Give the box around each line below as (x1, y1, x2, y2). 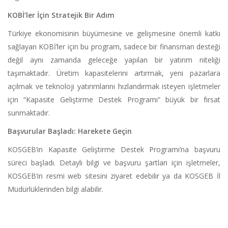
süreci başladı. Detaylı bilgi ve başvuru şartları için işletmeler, (8, 158, 220, 168)
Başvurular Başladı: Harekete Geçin (8, 126, 132, 136)
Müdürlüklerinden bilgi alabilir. (8, 184, 103, 194)
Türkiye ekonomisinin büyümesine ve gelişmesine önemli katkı (8, 28, 220, 39)
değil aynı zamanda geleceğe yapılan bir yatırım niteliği (8, 55, 220, 65)
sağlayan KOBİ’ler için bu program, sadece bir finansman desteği (8, 42, 220, 52)
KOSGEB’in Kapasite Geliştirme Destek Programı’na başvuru (8, 145, 220, 155)
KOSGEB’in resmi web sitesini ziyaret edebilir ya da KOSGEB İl (8, 171, 220, 181)
